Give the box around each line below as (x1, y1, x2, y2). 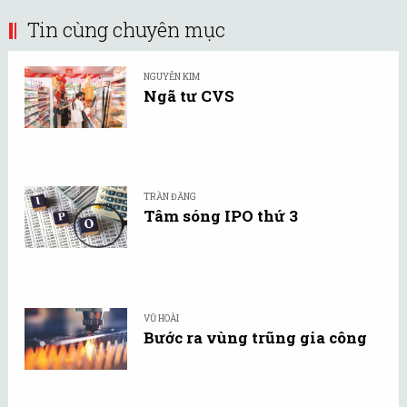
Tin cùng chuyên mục (27, 16, 225, 43)
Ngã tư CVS (144, 85, 234, 106)
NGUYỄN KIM (144, 71, 200, 83)
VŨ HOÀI (144, 313, 179, 324)
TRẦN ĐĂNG (144, 191, 196, 203)
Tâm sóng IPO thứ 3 (144, 205, 298, 226)
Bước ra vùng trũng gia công (144, 327, 367, 348)
